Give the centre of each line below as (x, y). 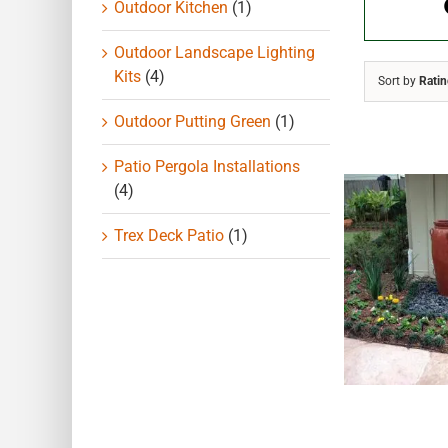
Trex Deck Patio (169, 235)
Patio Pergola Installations (207, 166)
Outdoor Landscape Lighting (214, 52)
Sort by (399, 81)
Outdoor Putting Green (192, 121)
